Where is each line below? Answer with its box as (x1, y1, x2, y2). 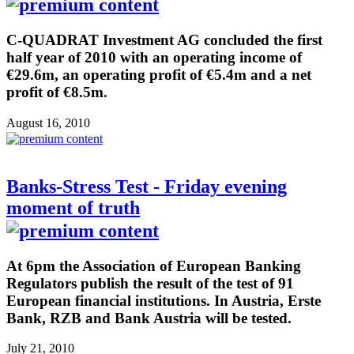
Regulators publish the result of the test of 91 (6, 274, 294, 292)
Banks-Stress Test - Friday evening (6, 175, 287, 197)
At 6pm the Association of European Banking (6, 257, 301, 274)
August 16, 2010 (6, 115, 90, 130)
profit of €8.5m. (6, 84, 107, 101)
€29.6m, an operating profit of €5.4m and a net (6, 66, 311, 84)
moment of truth (6, 197, 140, 218)
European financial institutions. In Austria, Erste (6, 292, 321, 309)
